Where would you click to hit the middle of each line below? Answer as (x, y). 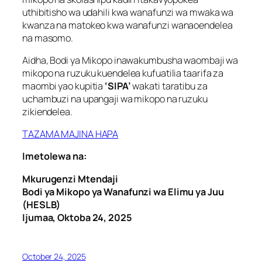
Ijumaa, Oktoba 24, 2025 (77, 217)
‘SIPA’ (118, 86)
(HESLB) (42, 204)
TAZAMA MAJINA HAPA (70, 134)
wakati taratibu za (169, 86)
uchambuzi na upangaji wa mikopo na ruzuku (115, 99)
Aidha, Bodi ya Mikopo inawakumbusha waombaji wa (130, 60)
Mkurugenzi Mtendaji (70, 179)
